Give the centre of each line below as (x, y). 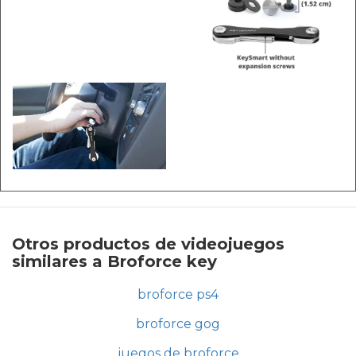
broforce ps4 (178, 294)
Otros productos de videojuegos (148, 244)
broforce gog (178, 323)
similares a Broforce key (114, 261)
